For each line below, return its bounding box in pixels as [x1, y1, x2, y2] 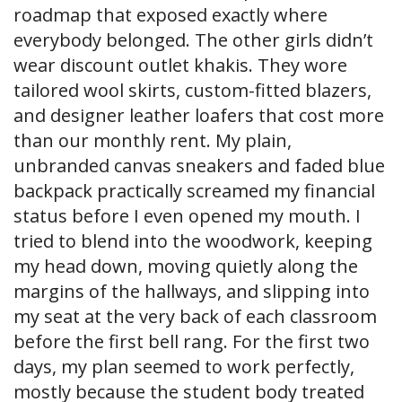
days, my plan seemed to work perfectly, [13, 354, 354, 380]
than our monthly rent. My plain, [13, 128, 292, 153]
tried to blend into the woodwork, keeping [13, 229, 372, 254]
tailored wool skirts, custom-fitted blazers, [13, 78, 371, 103]
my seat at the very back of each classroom [13, 304, 377, 329]
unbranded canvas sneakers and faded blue [13, 153, 385, 179]
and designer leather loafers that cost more [13, 103, 384, 128]
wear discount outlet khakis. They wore [13, 53, 347, 78]
